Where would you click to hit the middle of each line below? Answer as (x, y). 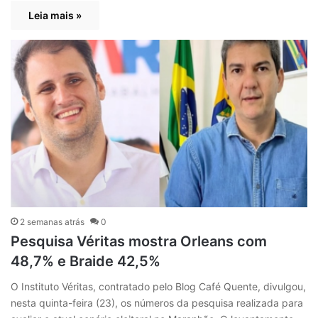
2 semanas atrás (52, 221)
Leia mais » (55, 16)
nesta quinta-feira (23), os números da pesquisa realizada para (157, 302)
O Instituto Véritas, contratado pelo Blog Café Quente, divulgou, (158, 286)
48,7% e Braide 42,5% (86, 261)
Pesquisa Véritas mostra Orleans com (139, 241)
